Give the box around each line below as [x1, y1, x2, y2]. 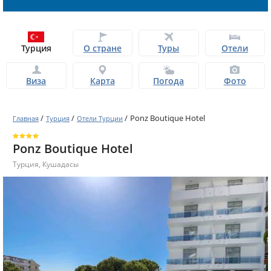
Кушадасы [42, 159, 79, 170]
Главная [13, 114, 39, 123]
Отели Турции [77, 114, 123, 123]
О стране [83, 42, 122, 54]
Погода [153, 75, 184, 87]
